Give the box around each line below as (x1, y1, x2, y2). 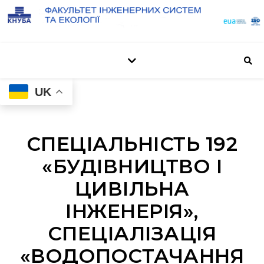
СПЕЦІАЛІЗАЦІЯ (47, 222, 217, 246)
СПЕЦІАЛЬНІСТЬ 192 (26, 132, 238, 156)
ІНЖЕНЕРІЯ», (65, 199, 199, 223)
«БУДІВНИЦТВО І (42, 154, 222, 179)
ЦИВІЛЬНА (74, 177, 190, 201)
